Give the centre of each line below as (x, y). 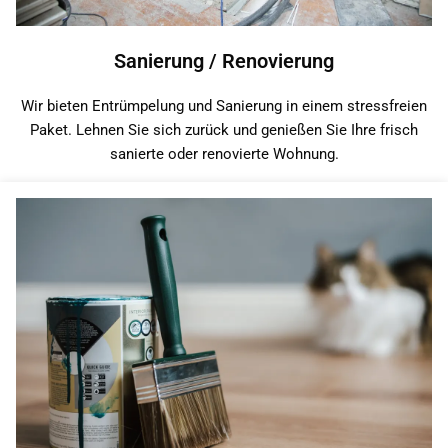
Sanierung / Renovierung (224, 61)
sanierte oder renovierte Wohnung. (224, 154)
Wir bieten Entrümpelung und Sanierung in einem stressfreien (224, 106)
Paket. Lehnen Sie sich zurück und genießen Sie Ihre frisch (224, 130)
